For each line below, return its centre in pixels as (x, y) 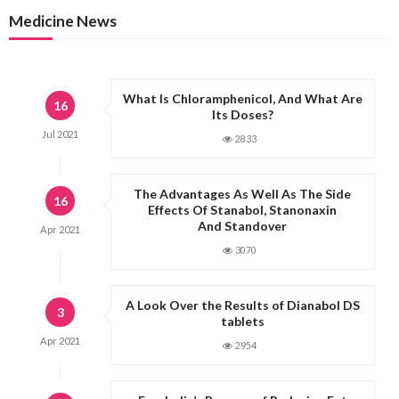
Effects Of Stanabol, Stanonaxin (243, 210)
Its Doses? (242, 115)
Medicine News (63, 20)
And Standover (243, 226)
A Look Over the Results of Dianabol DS (242, 305)
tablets (242, 322)
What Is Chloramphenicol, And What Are (242, 99)
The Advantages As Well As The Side (243, 194)
